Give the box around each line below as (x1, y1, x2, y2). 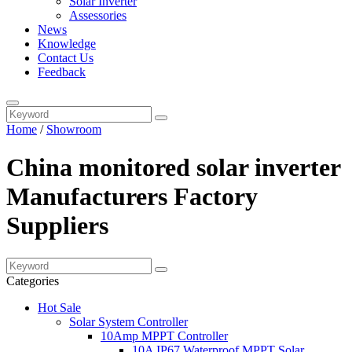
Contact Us (38, 51, 93, 64)
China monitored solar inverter (6, 153, 340, 182)
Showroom (46, 123, 101, 136)
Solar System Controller (69, 314, 188, 328)
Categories (6, 273, 59, 288)
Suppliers (6, 211, 108, 240)
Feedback (38, 65, 86, 79)
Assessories (69, 9, 126, 22)
